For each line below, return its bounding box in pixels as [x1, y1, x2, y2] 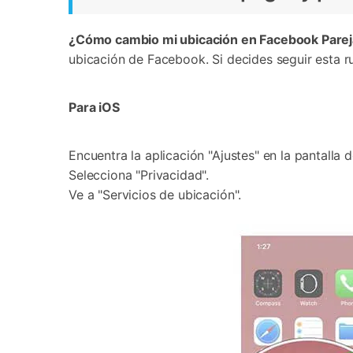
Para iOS [69, 99, 120, 115]
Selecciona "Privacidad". [69, 167, 210, 183]
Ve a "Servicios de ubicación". [69, 187, 242, 203]
